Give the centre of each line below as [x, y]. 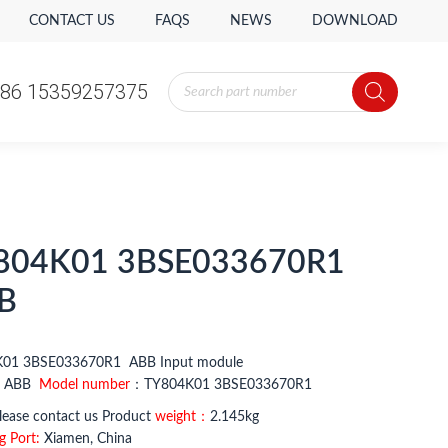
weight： [182, 417]
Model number [84, 385]
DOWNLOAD [355, 21]
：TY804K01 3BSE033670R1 [220, 385]
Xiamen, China [85, 439]
